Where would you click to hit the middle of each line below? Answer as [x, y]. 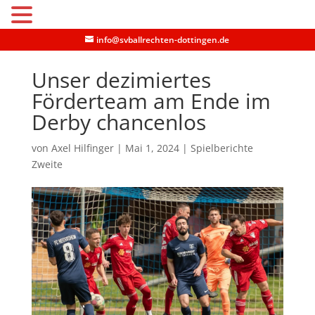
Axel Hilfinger [82, 148]
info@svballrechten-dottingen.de [163, 40]
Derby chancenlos [118, 122]
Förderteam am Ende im [151, 101]
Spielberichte [221, 148]
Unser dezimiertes [121, 80]
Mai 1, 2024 [152, 148]
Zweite [47, 164]
